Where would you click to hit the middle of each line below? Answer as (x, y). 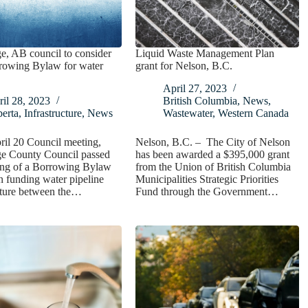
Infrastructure (53, 113)
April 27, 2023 (195, 89)
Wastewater (188, 113)
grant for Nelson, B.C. (184, 66)
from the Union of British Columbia (213, 167)
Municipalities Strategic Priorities (207, 179)
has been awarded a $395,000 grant (213, 155)
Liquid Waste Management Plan (205, 54)
